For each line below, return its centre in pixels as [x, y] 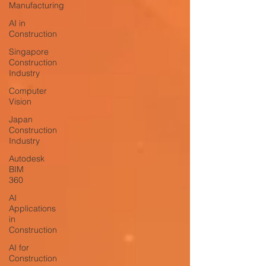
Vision [20, 102]
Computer [28, 91]
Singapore [29, 52]
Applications [32, 208]
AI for [19, 248]
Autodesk [27, 159]
